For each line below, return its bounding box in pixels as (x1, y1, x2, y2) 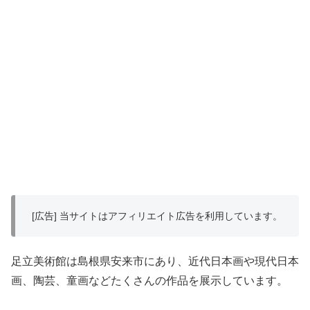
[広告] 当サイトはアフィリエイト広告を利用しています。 (32, 210, 282, 222)
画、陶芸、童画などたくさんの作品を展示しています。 (11, 275, 288, 287)
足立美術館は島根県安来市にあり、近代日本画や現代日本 (11, 255, 299, 268)
